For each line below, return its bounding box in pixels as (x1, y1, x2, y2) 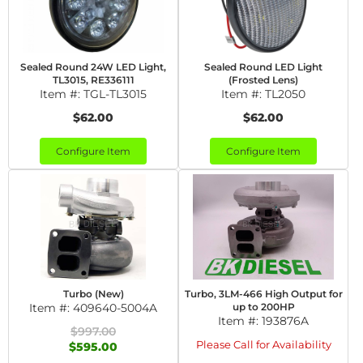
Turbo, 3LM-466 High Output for (184, 288, 343, 300)
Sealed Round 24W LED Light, (20, 61, 166, 73)
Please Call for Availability (195, 338, 331, 351)
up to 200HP (232, 301, 295, 313)
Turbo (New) (62, 288, 124, 300)
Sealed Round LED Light (204, 61, 322, 73)
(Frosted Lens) (228, 74, 298, 86)
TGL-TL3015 (83, 87, 147, 101)
